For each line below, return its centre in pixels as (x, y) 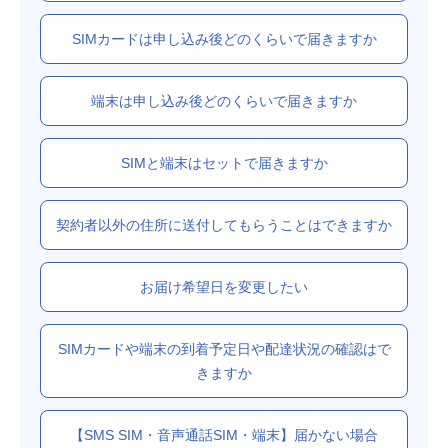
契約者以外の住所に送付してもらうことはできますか (224, 224)
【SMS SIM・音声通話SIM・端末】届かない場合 (224, 434)
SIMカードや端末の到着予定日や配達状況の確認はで (224, 348)
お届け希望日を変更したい (224, 286)
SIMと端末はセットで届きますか (224, 162)
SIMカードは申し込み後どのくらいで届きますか (224, 38)
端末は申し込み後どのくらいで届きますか (224, 100)
